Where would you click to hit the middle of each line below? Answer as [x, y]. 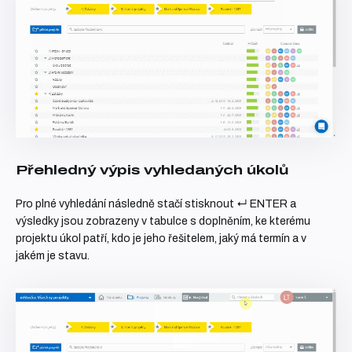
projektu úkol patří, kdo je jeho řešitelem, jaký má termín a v [161, 238]
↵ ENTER [262, 203]
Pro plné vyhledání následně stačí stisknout [126, 203]
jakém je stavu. [53, 255]
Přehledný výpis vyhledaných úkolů [152, 170]
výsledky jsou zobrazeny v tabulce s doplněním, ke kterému [163, 221]
